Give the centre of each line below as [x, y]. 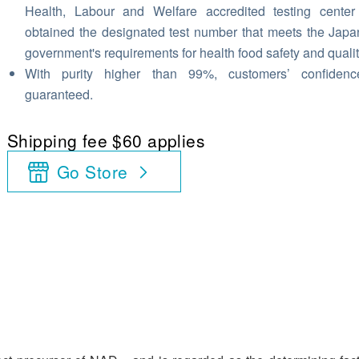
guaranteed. [59, 94]
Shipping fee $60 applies [107, 140]
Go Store [93, 171]
